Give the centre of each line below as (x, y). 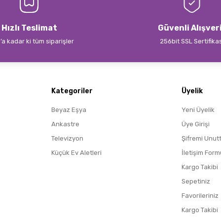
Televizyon (67, 138)
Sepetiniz (196, 181)
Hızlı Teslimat (29, 28)
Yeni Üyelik (198, 110)
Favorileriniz (200, 196)
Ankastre (65, 124)
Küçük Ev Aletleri (76, 153)
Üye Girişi (196, 124)
